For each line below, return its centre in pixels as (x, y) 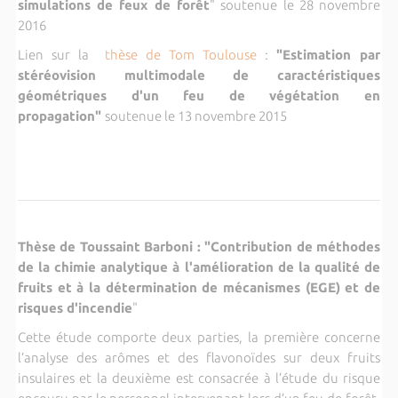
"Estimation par (329, 54)
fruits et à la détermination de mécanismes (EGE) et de (199, 287)
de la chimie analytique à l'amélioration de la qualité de (199, 267)
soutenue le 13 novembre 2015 (195, 115)
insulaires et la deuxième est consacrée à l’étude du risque (199, 378)
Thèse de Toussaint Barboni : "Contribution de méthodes (199, 246)
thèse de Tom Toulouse (181, 54)
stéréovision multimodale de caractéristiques (199, 75)
